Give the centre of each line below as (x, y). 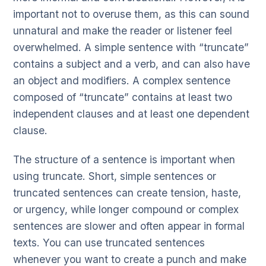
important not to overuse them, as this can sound (131, 14)
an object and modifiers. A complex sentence (122, 80)
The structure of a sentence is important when (124, 159)
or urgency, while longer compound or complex (126, 209)
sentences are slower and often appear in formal (129, 226)
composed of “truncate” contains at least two (123, 97)
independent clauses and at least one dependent (131, 113)
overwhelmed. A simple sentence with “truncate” (131, 47)
